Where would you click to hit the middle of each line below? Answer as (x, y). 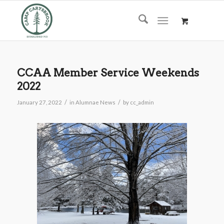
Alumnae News (95, 102)
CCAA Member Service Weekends (108, 73)
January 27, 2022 (39, 102)
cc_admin (142, 102)
